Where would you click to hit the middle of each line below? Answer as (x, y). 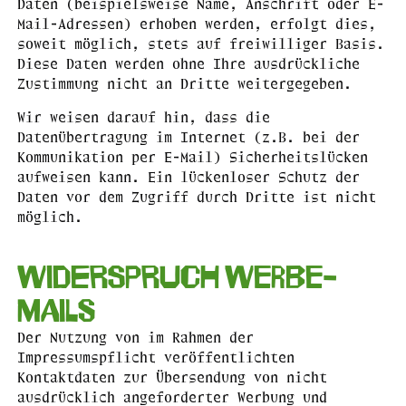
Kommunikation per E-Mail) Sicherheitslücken (192, 156)
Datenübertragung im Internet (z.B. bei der (188, 136)
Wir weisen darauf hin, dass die (143, 116)
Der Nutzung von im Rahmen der (135, 338)
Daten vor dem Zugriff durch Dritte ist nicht (196, 196)
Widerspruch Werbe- (176, 277)
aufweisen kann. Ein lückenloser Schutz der (188, 176)
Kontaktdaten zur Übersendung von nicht (172, 377)
